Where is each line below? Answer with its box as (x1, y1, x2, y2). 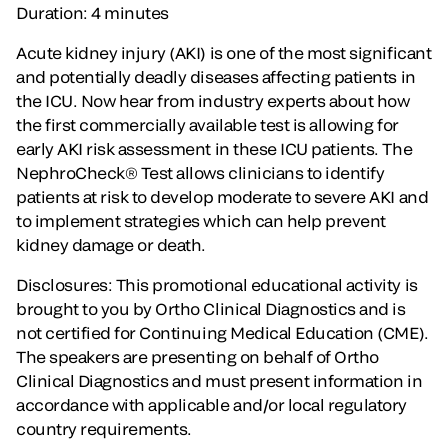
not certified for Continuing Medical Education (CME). (16, 322, 429, 342)
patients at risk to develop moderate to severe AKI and (16, 186, 429, 206)
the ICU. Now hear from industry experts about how (16, 90, 410, 110)
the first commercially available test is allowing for (16, 114, 399, 134)
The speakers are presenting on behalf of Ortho (16, 346, 379, 366)
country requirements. (16, 418, 192, 438)
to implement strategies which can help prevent (16, 210, 386, 230)
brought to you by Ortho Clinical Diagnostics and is (16, 298, 406, 318)
